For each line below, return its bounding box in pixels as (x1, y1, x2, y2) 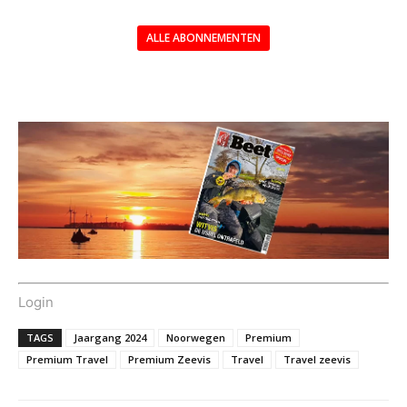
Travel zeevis (283, 352, 351, 367)
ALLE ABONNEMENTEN (146, 29, 261, 45)
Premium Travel (26, 352, 108, 367)
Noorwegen (166, 331, 225, 345)
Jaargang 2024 (74, 331, 146, 345)
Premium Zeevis (128, 352, 211, 367)
